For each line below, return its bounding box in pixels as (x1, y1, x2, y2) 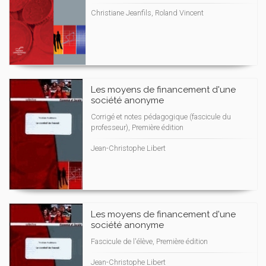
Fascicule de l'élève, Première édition (91, 237, 208, 246)
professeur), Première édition (91, 123, 183, 132)
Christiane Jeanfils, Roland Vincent (91, 8, 204, 17)
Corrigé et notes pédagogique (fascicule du (91, 112, 231, 121)
